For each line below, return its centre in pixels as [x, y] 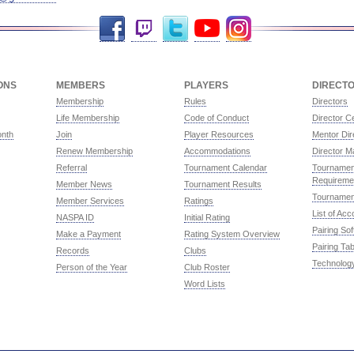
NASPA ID [75, 217]
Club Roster [207, 267]
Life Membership [87, 117]
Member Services [90, 200]
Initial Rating [207, 217]
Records [72, 250]
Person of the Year [91, 267]
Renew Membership [94, 151]
